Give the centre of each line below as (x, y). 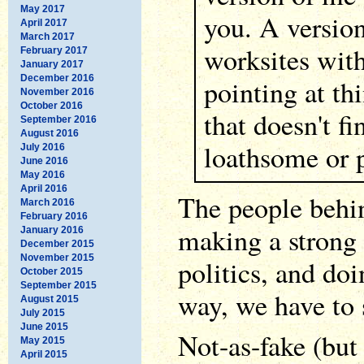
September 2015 (58, 285)
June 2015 (44, 326)
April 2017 (44, 22)
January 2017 (52, 64)
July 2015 (43, 312)
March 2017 (48, 36)
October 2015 (52, 271)
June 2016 (44, 160)
